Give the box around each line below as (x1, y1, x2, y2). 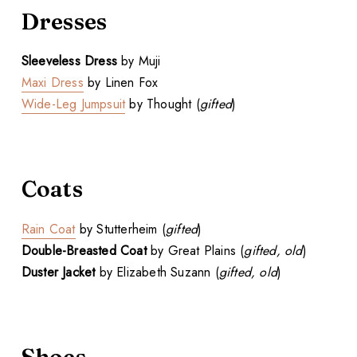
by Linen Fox (83, 73, 159, 92)
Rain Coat (21, 219, 76, 238)
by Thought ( (125, 95, 200, 114)
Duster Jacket (21, 262, 96, 281)
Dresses (21, 7, 108, 35)
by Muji (117, 52, 161, 71)
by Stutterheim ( (75, 219, 167, 238)
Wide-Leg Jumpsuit (21, 95, 126, 114)
